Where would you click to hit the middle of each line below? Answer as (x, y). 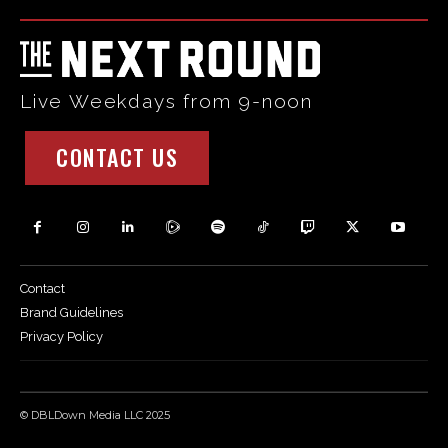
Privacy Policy (61, 337)
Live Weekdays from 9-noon (166, 101)
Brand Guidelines (71, 313)
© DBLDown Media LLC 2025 (95, 414)
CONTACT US (117, 157)
